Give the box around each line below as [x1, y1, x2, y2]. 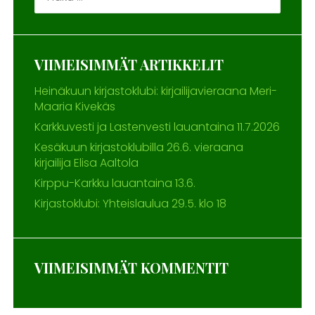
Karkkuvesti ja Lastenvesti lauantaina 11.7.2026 [34, 118, 280, 135]
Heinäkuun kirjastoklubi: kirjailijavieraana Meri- [34, 82, 277, 99]
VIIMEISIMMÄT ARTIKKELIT [34, 54, 224, 74]
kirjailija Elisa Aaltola [34, 154, 139, 171]
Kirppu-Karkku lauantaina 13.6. [34, 174, 195, 191]
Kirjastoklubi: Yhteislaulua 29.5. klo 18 [34, 195, 226, 212]
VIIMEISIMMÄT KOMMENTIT [34, 257, 229, 277]
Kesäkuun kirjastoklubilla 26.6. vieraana [34, 139, 243, 155]
